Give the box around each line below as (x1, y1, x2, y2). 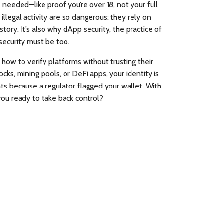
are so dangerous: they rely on (47, 12, 151, 22)
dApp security (63, 24, 109, 34)
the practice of (113, 24, 162, 34)
